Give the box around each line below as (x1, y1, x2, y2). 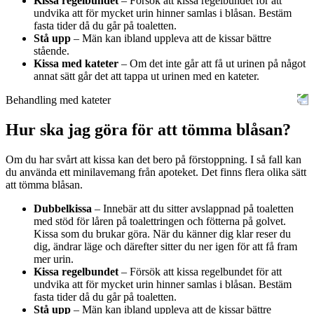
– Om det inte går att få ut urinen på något (118, 57, 306, 69)
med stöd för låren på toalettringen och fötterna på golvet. (34, 214, 286, 227)
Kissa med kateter (34, 57, 118, 69)
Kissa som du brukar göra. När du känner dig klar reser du (34, 227, 291, 240)
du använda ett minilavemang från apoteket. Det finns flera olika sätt (6, 165, 306, 178)
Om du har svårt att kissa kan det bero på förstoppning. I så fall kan (6, 153, 301, 165)
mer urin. (34, 252, 74, 265)
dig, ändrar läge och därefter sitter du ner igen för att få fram (34, 240, 297, 252)
